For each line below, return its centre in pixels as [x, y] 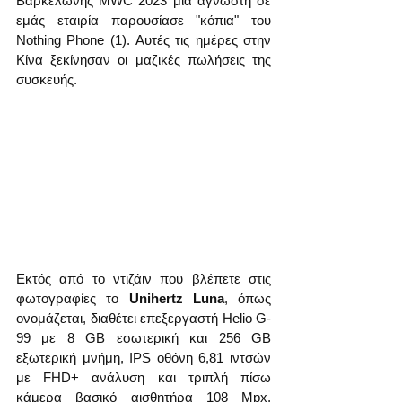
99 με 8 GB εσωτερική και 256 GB [144, 337]
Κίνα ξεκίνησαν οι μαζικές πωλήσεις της [144, 59]
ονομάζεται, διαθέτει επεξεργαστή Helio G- [144, 318]
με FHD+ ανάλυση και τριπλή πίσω [144, 377]
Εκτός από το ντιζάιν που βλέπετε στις [144, 278]
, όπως [247, 298]
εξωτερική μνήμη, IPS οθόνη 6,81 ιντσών [144, 357]
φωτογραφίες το [73, 298]
